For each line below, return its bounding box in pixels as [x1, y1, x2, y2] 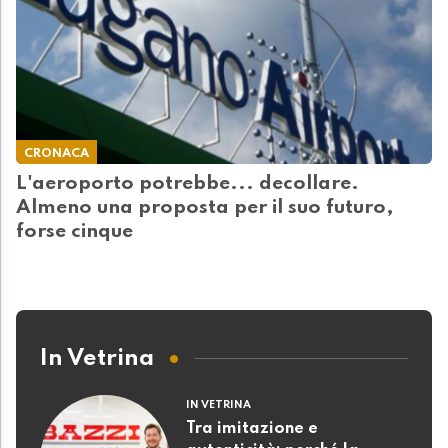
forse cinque [16, 222, 133, 243]
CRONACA [24, 147, 89, 161]
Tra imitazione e [186, 421, 318, 438]
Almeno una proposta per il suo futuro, [16, 198, 394, 219]
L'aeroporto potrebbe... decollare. [16, 174, 359, 195]
